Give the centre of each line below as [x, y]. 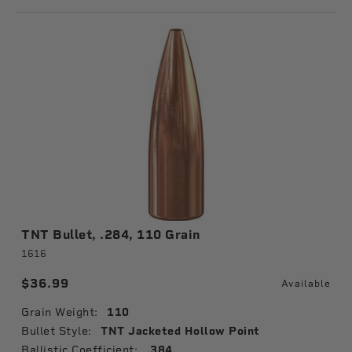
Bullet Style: [57, 331]
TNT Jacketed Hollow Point [180, 331]
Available [306, 284]
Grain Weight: [60, 312]
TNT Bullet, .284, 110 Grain [111, 235]
